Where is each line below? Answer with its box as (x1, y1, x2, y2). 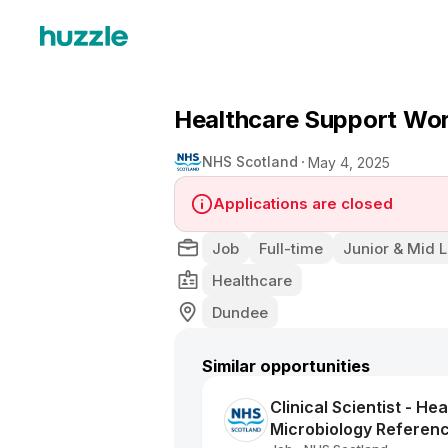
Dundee (212, 302, 268, 322)
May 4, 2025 (308, 153, 390, 171)
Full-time (259, 238, 323, 258)
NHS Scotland (202, 153, 298, 170)
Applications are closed (213, 194, 393, 213)
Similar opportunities (202, 356, 370, 376)
